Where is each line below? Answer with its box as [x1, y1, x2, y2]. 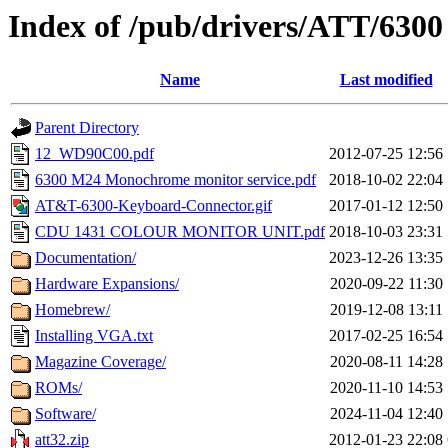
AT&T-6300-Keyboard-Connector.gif [35, 197, 272, 215]
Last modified [339, 71, 433, 89]
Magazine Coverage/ [35, 353, 166, 371]
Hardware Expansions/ [35, 275, 179, 293]
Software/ [35, 405, 96, 423]
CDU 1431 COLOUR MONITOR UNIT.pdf [35, 223, 325, 241]
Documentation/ [35, 249, 136, 267]
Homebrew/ [35, 301, 110, 319]
